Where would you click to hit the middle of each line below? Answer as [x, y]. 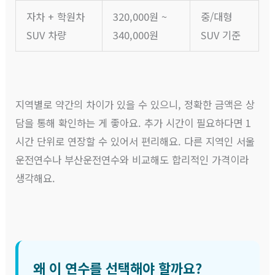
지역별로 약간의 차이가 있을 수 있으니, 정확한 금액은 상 [135, 105]
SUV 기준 [220, 35]
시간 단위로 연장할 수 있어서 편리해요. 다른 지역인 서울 [135, 141]
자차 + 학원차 [55, 17]
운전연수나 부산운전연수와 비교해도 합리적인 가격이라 [132, 160]
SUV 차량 [46, 35]
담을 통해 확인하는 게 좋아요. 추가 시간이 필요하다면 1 [134, 123]
